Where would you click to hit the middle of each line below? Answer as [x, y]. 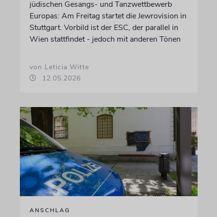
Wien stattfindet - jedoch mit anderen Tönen [105, 39]
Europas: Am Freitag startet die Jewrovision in [108, 16]
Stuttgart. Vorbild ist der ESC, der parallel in [104, 28]
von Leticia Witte [59, 67]
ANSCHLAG [50, 210]
